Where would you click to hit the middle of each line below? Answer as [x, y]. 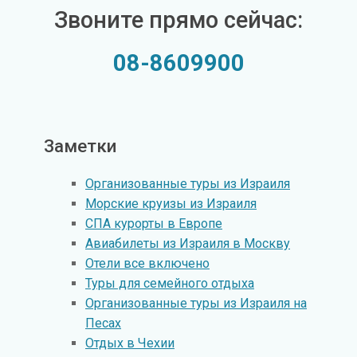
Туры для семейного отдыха [170, 284]
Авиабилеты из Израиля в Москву [188, 244]
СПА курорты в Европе [154, 224]
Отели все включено [147, 264]
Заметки [80, 145]
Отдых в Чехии [130, 343]
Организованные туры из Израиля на [196, 304]
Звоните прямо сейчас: [178, 20]
